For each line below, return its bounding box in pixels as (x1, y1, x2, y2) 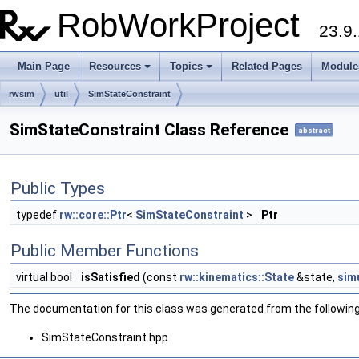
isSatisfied (81, 271, 140, 284)
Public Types (10, 179, 105, 199)
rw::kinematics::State (179, 271, 294, 284)
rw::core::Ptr (59, 208, 127, 222)
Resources (89, 60, 141, 72)
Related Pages (232, 60, 302, 72)
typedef (16, 208, 59, 222)
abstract (298, 126, 330, 135)
